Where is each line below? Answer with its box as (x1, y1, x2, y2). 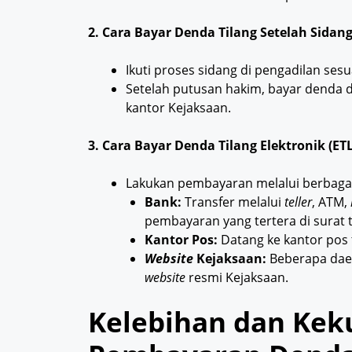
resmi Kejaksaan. (185, 269, 288, 287)
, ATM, (312, 193, 350, 211)
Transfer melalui (181, 193, 284, 211)
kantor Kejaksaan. (126, 99, 231, 117)
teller (284, 193, 312, 211)
